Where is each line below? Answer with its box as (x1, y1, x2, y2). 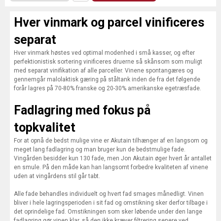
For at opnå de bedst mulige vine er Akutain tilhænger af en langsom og (14, 137, 208, 144)
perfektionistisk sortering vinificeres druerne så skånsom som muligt (14, 58, 202, 65)
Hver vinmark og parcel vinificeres (14, 15, 204, 30)
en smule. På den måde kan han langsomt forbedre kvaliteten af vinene (14, 164, 208, 171)
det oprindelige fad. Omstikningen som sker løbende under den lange (14, 208, 202, 215)
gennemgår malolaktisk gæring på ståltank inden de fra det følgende (14, 76, 200, 83)
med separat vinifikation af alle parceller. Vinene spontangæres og (14, 67, 193, 74)
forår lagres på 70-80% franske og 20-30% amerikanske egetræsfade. (14, 85, 201, 92)
